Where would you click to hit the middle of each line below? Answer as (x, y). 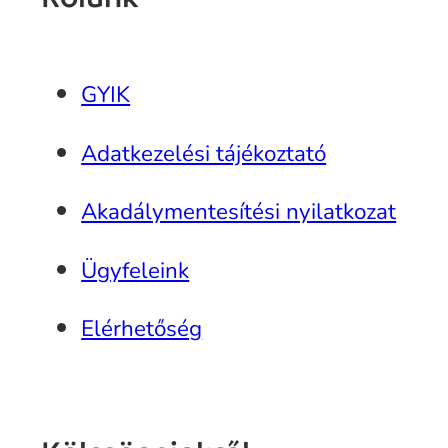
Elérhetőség (142, 329)
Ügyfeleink (135, 270)
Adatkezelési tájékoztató (204, 153)
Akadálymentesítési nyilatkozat (239, 212)
